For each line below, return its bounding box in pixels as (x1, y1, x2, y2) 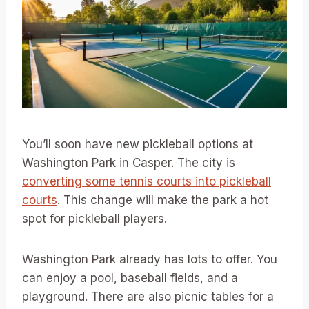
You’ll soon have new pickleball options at (22, 137, 253, 152)
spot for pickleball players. (22, 212, 167, 226)
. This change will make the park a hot (57, 193, 268, 208)
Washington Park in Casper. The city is (22, 156, 235, 170)
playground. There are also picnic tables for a (22, 290, 274, 304)
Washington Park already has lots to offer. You (22, 252, 277, 267)
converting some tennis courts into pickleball (22, 175, 271, 189)
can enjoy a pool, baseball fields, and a (22, 271, 238, 286)
